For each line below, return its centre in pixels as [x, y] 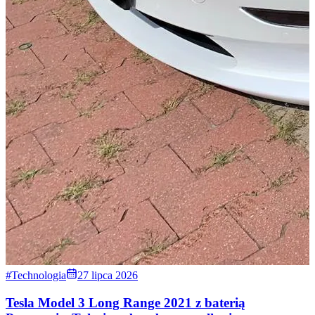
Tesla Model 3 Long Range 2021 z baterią [126, 302]
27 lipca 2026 [108, 276]
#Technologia [36, 276]
